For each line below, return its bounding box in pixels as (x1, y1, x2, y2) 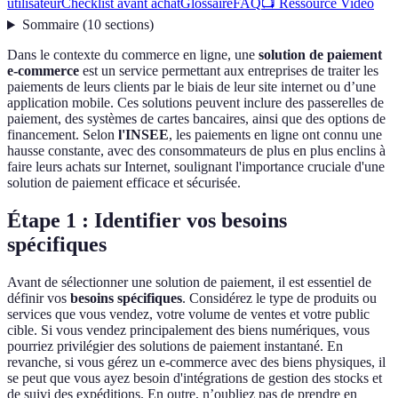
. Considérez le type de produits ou (182, 291, 377, 306)
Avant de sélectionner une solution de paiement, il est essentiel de (7, 275, 371, 291)
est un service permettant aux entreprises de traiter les (79, 63, 378, 79)
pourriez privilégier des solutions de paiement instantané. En (7, 338, 343, 354)
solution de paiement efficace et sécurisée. (7, 175, 241, 191)
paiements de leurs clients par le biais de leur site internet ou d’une (7, 79, 376, 95)
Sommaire (21, 17, 79, 33)
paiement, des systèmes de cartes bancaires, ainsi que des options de (7, 111, 386, 127)
